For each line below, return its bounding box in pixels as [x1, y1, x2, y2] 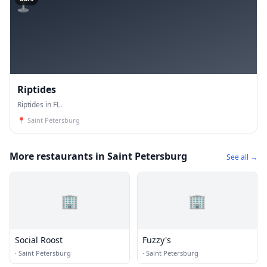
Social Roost [15, 234, 63, 246]
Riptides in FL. [17, 100, 62, 110]
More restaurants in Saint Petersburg [10, 150, 187, 163]
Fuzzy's [142, 234, 171, 246]
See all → [226, 152, 257, 162]
